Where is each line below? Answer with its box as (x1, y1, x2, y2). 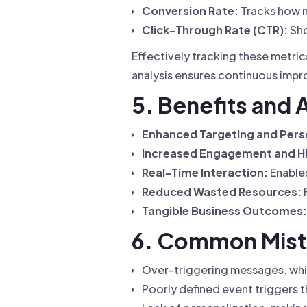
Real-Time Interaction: (142, 165, 268, 180)
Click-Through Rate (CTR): (142, 23, 288, 37)
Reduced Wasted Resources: (142, 184, 302, 199)
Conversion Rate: (142, 3, 238, 18)
